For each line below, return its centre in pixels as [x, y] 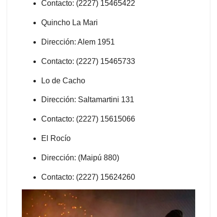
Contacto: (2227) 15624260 [88, 177]
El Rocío [56, 138]
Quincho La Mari [70, 23]
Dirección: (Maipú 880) [80, 157]
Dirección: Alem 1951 [78, 42]
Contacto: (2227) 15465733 [88, 61]
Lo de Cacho [63, 80]
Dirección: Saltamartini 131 [88, 100]
